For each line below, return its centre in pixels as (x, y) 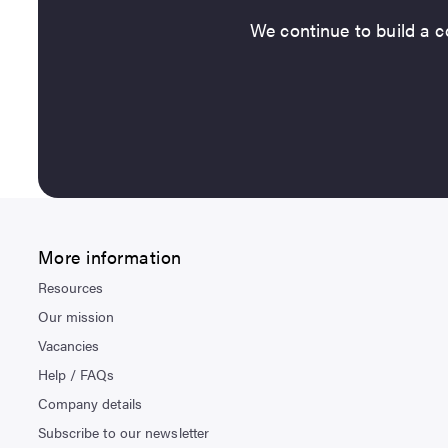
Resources (70, 287)
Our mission (76, 316)
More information (109, 256)
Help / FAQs (76, 374)
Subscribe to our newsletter (123, 432)
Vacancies (68, 345)
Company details (89, 403)
